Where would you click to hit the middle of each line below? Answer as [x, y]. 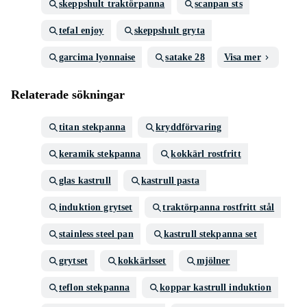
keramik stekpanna [100, 154]
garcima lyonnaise [97, 57]
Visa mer [242, 57]
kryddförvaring [189, 127]
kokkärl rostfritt [206, 154]
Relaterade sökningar [68, 95]
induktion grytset [96, 207]
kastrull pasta [170, 181]
